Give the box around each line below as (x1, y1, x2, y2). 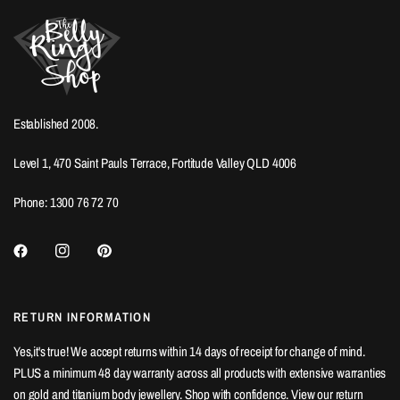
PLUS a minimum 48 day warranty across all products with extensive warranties (13, 363, 387, 383)
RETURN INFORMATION (13, 309, 152, 326)
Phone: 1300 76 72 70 (13, 192, 119, 212)
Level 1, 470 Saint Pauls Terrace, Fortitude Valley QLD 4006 (13, 153, 297, 172)
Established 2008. (13, 113, 99, 133)
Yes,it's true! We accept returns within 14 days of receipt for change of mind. (13, 342, 365, 362)
